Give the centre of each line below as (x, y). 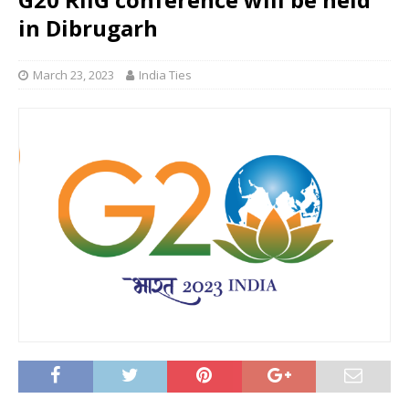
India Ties (165, 75)
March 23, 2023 (73, 75)
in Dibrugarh (88, 28)
